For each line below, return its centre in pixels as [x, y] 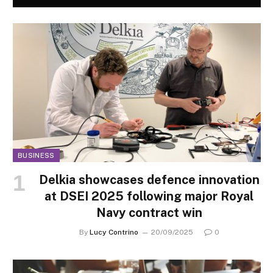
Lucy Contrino [114, 232]
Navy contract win [149, 213]
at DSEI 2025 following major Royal [149, 197]
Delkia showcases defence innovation [149, 180]
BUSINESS [36, 156]
